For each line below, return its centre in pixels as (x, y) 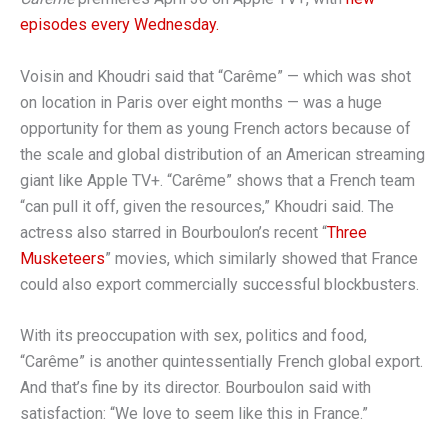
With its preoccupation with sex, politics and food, (193, 336)
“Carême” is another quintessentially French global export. (221, 362)
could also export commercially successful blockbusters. (219, 284)
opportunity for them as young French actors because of (215, 128)
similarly (247, 258)
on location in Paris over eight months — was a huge (201, 102)
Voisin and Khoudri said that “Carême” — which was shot (215, 76)
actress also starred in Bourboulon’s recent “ (173, 232)
